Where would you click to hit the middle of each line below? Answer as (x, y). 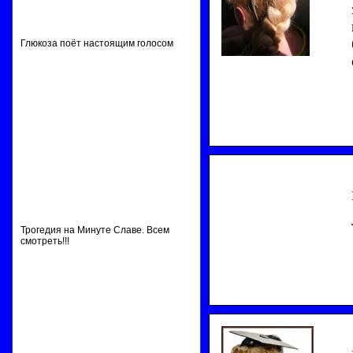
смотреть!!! (45, 241)
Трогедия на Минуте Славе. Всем (95, 230)
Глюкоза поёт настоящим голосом (97, 43)
